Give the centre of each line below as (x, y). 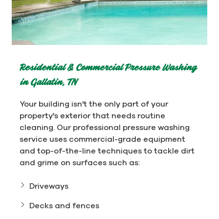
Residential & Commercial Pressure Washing (108, 68)
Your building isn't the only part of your (94, 103)
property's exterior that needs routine (92, 115)
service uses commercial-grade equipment (102, 139)
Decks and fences (64, 205)
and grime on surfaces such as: (80, 162)
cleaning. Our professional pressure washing (105, 127)
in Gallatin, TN (48, 82)
